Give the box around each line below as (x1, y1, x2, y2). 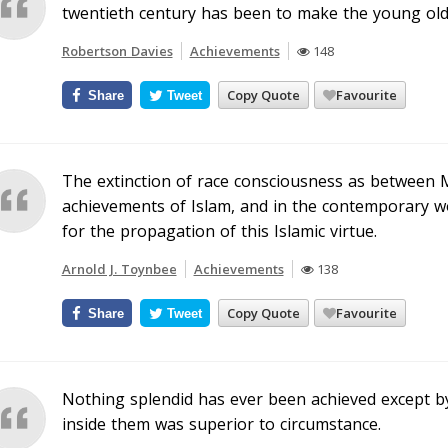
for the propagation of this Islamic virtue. (61, 220, 377, 242)
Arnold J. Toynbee (61, 260, 177, 278)
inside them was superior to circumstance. (61, 413, 381, 435)
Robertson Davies (61, 42, 173, 60)
